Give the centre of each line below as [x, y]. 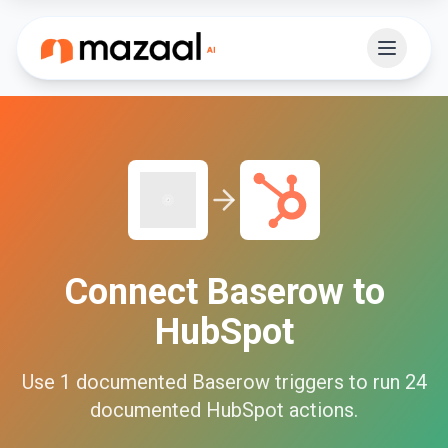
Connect [135, 292]
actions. [321, 410]
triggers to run [334, 382]
